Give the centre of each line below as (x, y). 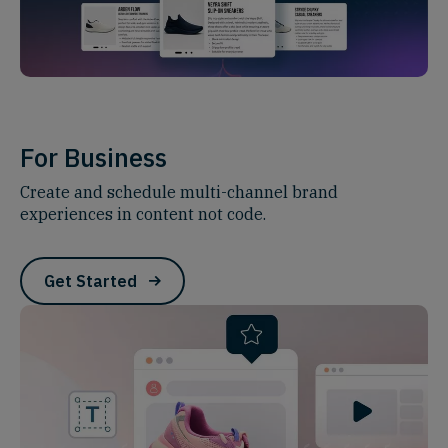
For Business (93, 156)
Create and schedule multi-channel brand (179, 191)
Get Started (90, 280)
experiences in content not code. (143, 213)
